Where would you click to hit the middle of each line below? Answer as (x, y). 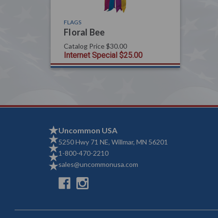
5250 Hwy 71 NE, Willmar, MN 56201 (113, 142)
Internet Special (91, 55)
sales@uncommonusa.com (98, 164)
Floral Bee (84, 32)
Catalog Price (84, 46)
